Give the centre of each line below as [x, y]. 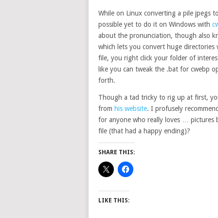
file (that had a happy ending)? [144, 131]
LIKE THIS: [114, 200]
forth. [107, 80]
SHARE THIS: [117, 152]
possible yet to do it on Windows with [155, 24]
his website [131, 109]
